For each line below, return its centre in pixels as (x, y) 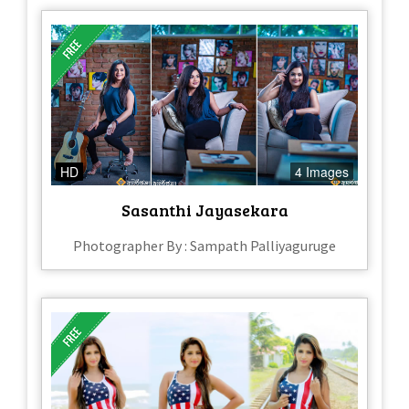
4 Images (322, 172)
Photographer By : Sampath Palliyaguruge (204, 246)
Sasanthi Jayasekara (204, 210)
